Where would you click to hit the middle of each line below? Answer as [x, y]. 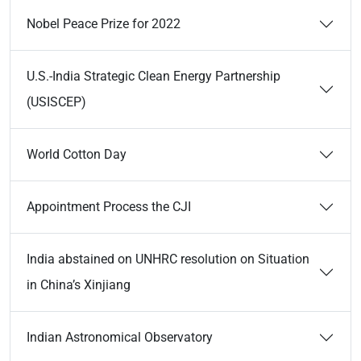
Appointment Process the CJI [109, 207]
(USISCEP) [56, 102]
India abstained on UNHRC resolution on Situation [168, 259]
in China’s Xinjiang [79, 285]
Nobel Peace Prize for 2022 [104, 24]
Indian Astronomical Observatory [120, 337]
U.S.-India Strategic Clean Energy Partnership [154, 76]
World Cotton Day [77, 154]
